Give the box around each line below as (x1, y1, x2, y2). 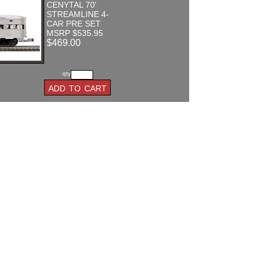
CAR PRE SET (47, 19, 101, 28)
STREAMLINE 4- (47, 9, 109, 19)
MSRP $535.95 (47, 28, 103, 38)
